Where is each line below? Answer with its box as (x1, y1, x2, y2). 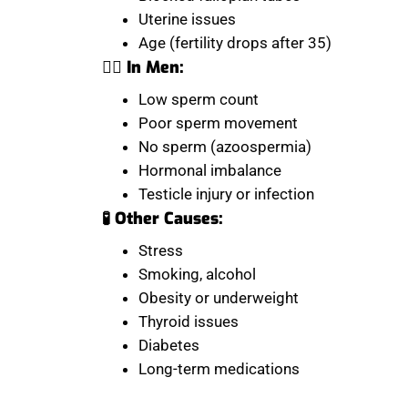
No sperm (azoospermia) (138, 138, 311, 157)
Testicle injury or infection (138, 185, 314, 204)
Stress (138, 241, 183, 260)
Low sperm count (138, 90, 259, 109)
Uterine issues (138, 10, 236, 29)
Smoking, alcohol (138, 265, 256, 284)
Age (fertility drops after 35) (138, 34, 331, 53)
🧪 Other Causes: (102, 208, 223, 230)
